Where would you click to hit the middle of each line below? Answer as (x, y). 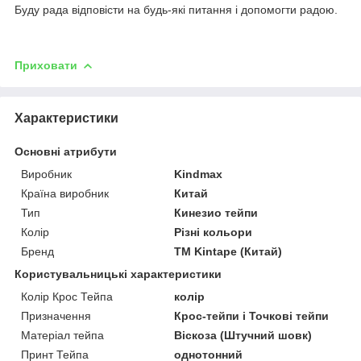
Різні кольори (214, 232)
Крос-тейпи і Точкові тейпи (252, 315)
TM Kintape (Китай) (228, 251)
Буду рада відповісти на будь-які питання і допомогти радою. (176, 9)
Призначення (56, 315)
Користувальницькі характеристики (118, 274)
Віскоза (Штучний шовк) (243, 335)
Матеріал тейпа (62, 335)
